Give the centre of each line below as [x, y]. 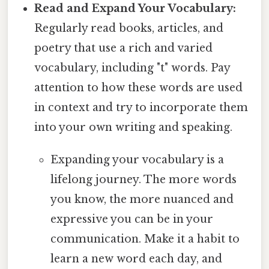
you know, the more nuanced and [142, 199]
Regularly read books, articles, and [129, 28]
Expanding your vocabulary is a [137, 159]
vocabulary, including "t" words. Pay [132, 68]
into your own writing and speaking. [134, 127]
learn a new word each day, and [136, 258]
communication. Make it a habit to [145, 239]
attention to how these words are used [139, 87]
